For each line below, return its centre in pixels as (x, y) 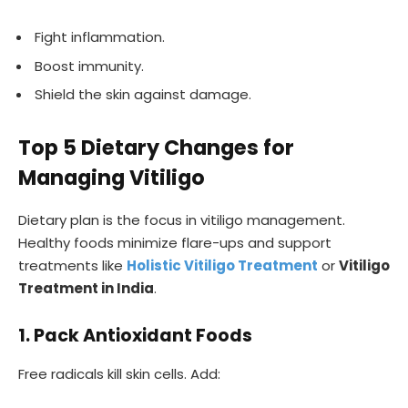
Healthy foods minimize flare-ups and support (175, 243)
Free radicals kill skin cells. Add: (119, 373)
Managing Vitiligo (112, 178)
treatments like (72, 266)
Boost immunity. (89, 66)
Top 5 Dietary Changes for (156, 148)
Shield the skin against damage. (143, 95)
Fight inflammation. (100, 36)
